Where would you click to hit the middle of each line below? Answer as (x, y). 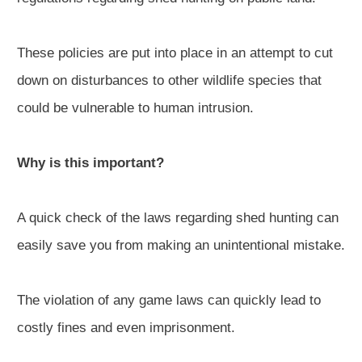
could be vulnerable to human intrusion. (135, 107)
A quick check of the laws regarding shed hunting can (178, 217)
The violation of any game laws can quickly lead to (169, 300)
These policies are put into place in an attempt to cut (175, 53)
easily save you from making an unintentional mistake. (181, 245)
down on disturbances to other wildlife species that (169, 80)
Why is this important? (90, 162)
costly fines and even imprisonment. (126, 327)
